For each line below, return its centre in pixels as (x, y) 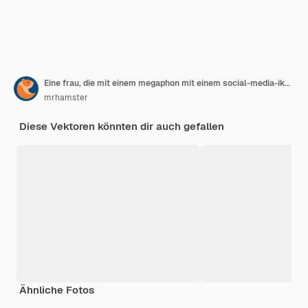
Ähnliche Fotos (57, 290)
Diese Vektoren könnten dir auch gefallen (122, 126)
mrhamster (66, 98)
